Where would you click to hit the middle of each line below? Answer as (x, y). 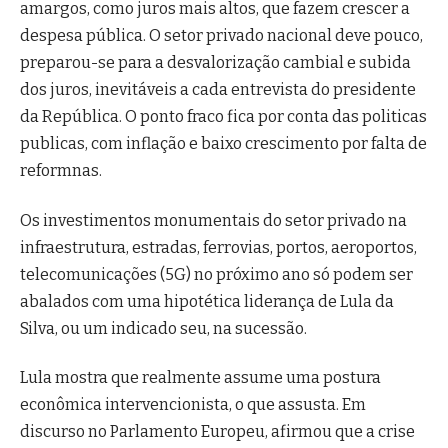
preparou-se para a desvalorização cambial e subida (215, 63)
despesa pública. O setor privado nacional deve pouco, (221, 36)
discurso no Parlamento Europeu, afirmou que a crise (217, 431)
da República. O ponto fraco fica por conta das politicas (223, 117)
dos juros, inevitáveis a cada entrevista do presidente (218, 90)
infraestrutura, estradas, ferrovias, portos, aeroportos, (218, 247)
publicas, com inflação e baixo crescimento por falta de (223, 144)
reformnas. (61, 171)
